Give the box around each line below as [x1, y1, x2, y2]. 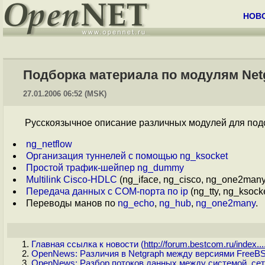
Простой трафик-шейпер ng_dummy [26, 163, 184, 173]
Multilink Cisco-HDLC [26, 174, 117, 185]
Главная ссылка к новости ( [31, 240, 144, 249]
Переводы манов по [26, 198, 118, 208]
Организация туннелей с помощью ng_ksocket [26, 151, 228, 161]
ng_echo [118, 198, 154, 208]
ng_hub [159, 198, 191, 208]
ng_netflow [26, 139, 72, 149]
